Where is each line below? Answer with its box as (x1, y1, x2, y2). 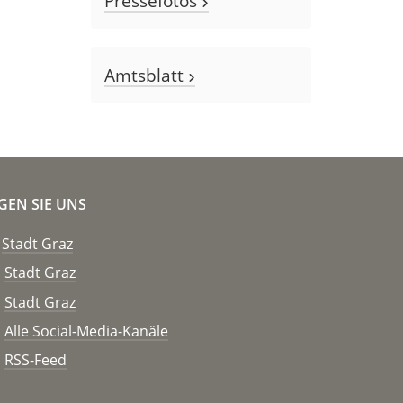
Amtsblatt (104, 63, 188, 88)
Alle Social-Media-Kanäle (4, 320, 168, 341)
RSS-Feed (4, 350, 67, 371)
